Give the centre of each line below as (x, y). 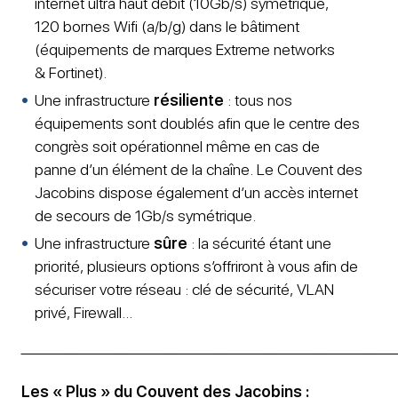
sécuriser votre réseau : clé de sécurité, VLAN (184, 289)
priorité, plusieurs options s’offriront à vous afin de (196, 266)
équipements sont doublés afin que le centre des (197, 123)
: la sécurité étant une (259, 243)
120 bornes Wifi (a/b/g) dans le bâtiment (167, 26)
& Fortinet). (71, 72)
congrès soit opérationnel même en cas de (177, 146)
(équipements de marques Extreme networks (185, 49)
